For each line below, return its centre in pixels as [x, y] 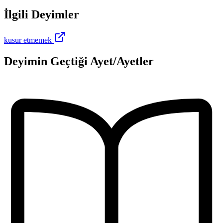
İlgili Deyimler [42, 14]
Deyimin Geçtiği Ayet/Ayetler [79, 61]
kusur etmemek [28, 40]
